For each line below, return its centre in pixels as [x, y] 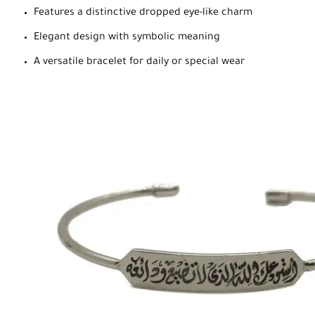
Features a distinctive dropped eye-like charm [143, 13]
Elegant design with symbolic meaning [127, 38]
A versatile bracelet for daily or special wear [139, 62]
